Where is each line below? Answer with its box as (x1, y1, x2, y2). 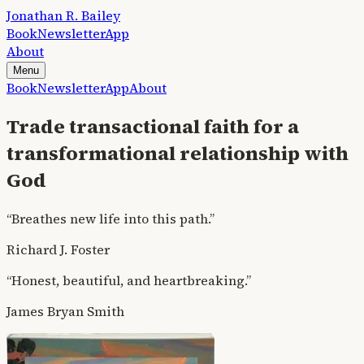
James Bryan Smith (6, 301, 124, 320)
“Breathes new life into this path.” (6, 209, 214, 227)
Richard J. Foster (6, 240, 110, 258)
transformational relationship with (6, 139, 349, 167)
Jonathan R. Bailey (6, 6, 120, 24)
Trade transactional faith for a (6, 112, 299, 140)
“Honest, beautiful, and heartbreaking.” (6, 271, 251, 289)
